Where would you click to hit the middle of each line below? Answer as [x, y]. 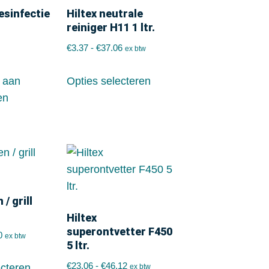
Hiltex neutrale [104, 14]
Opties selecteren [108, 81]
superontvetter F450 [119, 231]
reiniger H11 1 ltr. [110, 27]
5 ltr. [78, 245]
